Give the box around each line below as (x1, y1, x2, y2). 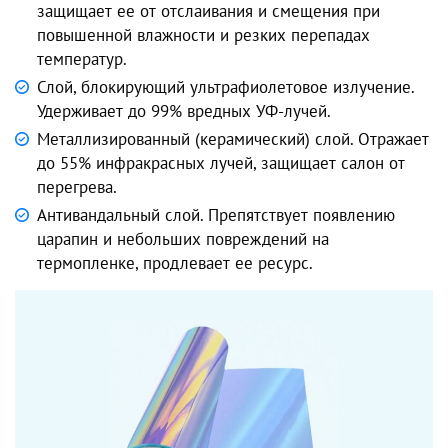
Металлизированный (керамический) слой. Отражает (37, 128, 429, 151)
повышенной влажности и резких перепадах (37, 24, 370, 47)
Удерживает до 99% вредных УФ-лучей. (37, 100, 331, 123)
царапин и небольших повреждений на (37, 228, 329, 251)
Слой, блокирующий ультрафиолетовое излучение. (37, 76, 415, 99)
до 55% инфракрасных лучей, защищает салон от (37, 152, 405, 175)
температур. (37, 48, 127, 71)
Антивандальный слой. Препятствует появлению (37, 204, 395, 227)
